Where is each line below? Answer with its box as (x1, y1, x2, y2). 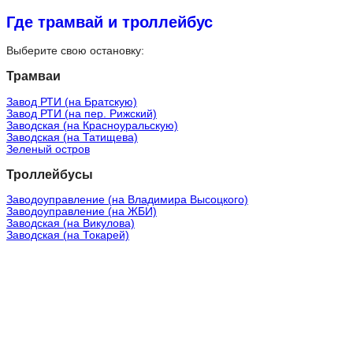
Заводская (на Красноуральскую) (6, 119, 178, 132)
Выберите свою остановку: (6, 44, 144, 57)
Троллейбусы (6, 167, 93, 181)
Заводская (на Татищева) (6, 131, 138, 143)
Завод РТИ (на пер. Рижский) (6, 107, 157, 120)
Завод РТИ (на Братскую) (6, 95, 137, 108)
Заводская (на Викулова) (6, 217, 135, 230)
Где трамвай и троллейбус (6, 13, 213, 31)
